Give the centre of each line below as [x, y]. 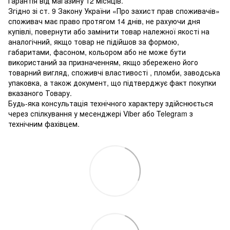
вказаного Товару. [40, 93]
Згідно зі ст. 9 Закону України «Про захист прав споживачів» [114, 11]
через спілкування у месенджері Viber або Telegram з [101, 114]
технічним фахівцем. [44, 124]
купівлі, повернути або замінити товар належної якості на [109, 32]
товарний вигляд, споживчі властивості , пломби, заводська [114, 73]
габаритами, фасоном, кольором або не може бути [97, 52]
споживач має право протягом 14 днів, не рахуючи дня [104, 21]
